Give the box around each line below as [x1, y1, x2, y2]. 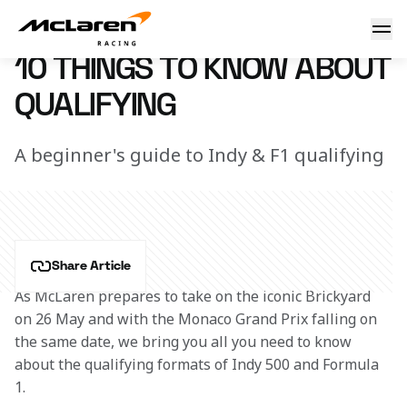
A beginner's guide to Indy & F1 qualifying [15, 143, 384, 167]
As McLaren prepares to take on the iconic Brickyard [15, 286, 374, 306]
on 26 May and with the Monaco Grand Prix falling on [15, 309, 381, 329]
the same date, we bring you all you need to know [15, 332, 355, 352]
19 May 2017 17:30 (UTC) [24, 21, 152, 36]
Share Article [52, 258, 131, 274]
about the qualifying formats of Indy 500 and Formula [15, 354, 382, 374]
